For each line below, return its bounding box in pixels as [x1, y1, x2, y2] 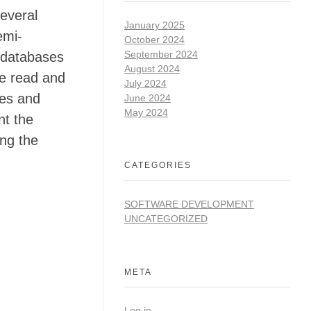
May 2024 [124, 106, 168, 118]
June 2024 [124, 92, 171, 103]
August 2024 [124, 62, 180, 74]
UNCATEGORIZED [124, 212, 208, 224]
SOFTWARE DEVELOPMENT [124, 198, 254, 210]
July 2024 [124, 77, 167, 89]
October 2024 [124, 33, 185, 45]
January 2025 [124, 19, 185, 31]
